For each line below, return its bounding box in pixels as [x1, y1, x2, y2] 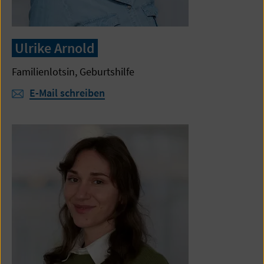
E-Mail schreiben [29, 86, 105, 100]
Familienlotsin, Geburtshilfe [12, 65, 134, 78]
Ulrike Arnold [15, 39, 95, 57]
